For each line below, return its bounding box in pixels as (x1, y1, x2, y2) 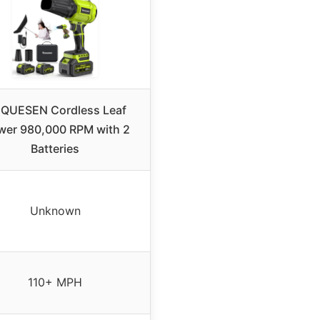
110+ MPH (28, 274, 82, 289)
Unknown (29, 203, 81, 218)
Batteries (31, 141, 79, 156)
